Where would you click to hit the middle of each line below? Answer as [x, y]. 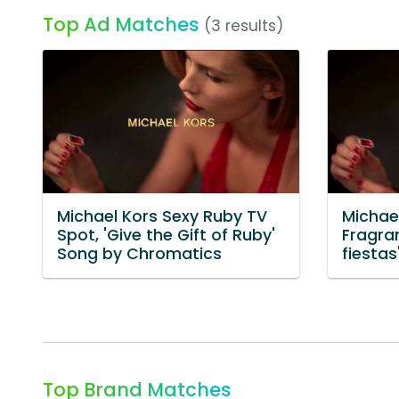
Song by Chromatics [139, 254]
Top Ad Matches [121, 24]
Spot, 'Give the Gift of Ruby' [166, 236]
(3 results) [244, 26]
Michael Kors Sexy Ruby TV [162, 217]
